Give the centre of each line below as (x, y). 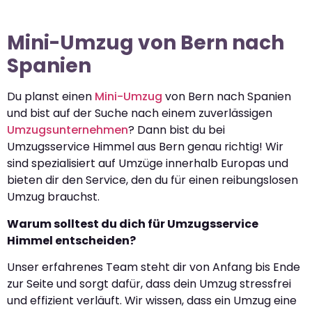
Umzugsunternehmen (68, 130)
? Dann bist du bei (177, 130)
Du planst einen (51, 97)
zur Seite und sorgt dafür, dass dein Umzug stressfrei (149, 284)
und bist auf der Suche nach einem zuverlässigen (140, 114)
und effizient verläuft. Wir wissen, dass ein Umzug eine (152, 301)
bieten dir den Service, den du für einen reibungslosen (153, 180)
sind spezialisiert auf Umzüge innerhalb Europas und (148, 164)
